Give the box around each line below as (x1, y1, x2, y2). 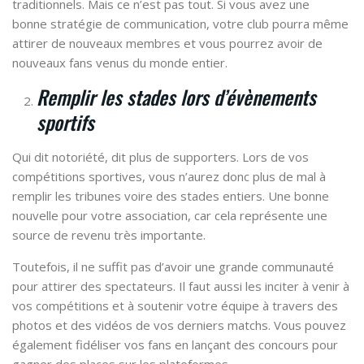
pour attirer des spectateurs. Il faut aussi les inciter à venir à (12, 277, 349, 294)
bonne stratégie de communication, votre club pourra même (12, 15, 349, 32)
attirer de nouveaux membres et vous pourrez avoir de (12, 34, 323, 51)
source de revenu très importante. (12, 226, 206, 243)
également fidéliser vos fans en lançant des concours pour (12, 336, 338, 353)
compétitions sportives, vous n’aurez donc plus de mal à (12, 167, 326, 184)
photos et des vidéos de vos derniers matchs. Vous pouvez (12, 316, 346, 333)
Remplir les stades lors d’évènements (37, 81, 316, 111)
